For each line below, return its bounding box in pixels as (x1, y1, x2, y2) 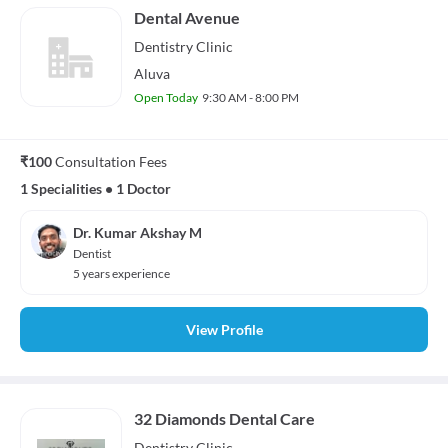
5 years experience (73, 266, 170, 282)
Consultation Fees (55, 153, 167, 171)
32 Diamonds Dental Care (134, 409, 315, 429)
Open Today (134, 90, 198, 106)
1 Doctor (116, 180, 171, 198)
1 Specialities (20, 180, 102, 198)
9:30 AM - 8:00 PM (202, 90, 299, 106)
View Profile (185, 321, 263, 339)
